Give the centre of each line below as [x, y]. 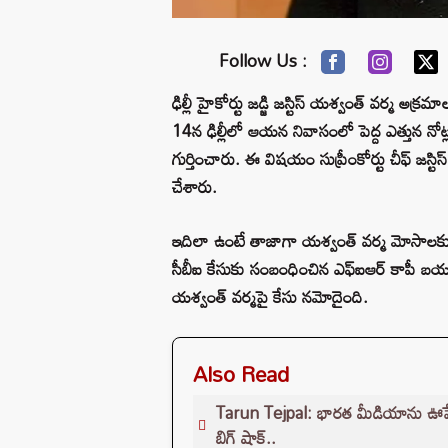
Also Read [241, 373]
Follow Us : [263, 60]
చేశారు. [194, 186]
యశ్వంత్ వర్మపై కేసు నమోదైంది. [270, 296]
